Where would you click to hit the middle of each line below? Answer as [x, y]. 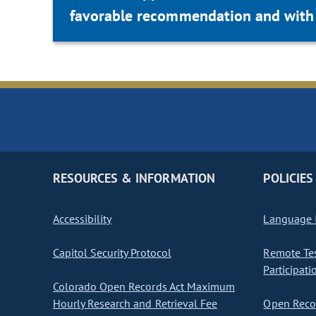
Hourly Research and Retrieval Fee [135, 304]
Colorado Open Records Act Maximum [144, 287]
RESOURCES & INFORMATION [134, 178]
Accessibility [83, 219]
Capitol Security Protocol [112, 253]
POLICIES [288, 178]
